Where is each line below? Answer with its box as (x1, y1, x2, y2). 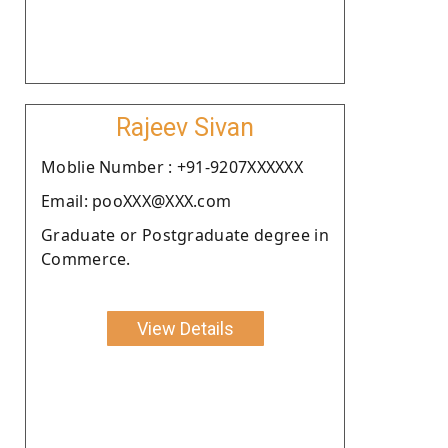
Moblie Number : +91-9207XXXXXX (41, 155, 303, 178)
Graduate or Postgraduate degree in (41, 223, 329, 246)
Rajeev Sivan (116, 112, 254, 142)
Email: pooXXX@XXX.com (41, 189, 232, 212)
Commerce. (41, 247, 131, 270)
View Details (136, 317, 234, 339)
